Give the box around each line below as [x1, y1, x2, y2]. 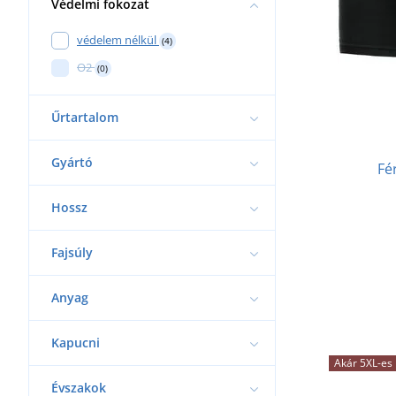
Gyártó [51, 153, 93, 171]
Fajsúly [51, 243, 93, 261]
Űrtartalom [51, 108, 118, 126]
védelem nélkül [76, 31, 156, 48]
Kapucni [51, 333, 100, 351]
